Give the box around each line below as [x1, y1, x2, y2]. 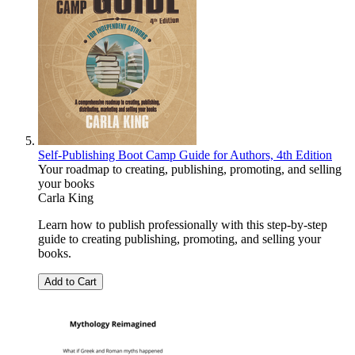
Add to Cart [44, 276, 97, 288]
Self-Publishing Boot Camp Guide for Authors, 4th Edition [38, 148, 332, 162]
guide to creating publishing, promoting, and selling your [38, 232, 321, 246]
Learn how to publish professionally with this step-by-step [38, 218, 327, 232]
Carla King [38, 191, 94, 205]
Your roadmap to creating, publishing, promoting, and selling [38, 162, 342, 177]
